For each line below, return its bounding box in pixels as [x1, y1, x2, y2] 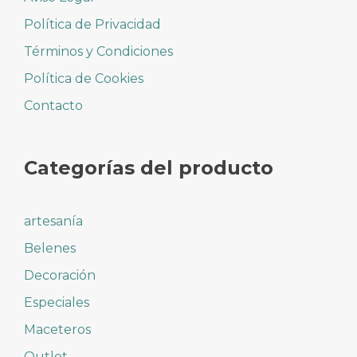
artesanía [24, 214, 83, 229]
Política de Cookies [24, 71, 143, 87]
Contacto [24, 98, 83, 114]
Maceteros [24, 322, 91, 338]
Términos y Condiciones [24, 44, 173, 60]
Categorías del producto [24, 156, 273, 180]
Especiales [24, 295, 89, 311]
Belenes [24, 241, 76, 257]
